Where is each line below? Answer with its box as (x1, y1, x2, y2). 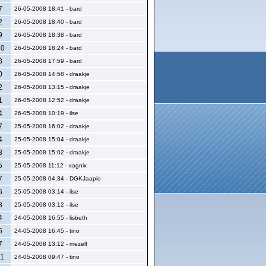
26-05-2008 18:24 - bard (14, 45, 82, 51)
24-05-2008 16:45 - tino (14, 227, 80, 234)
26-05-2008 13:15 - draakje (14, 84, 90, 90)
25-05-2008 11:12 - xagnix (14, 162, 87, 169)
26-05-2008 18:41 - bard (14, 5, 82, 12)
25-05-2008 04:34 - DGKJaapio (14, 175, 101, 182)
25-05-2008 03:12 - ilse (14, 201, 78, 208)
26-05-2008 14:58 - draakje (14, 71, 90, 77)
